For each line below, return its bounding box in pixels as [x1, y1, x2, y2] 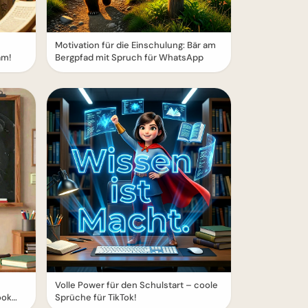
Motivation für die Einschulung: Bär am [55, 39, 216, 52]
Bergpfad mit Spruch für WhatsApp [55, 52, 203, 64]
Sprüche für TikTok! [55, 291, 137, 304]
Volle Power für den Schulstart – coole [55, 279, 218, 291]
